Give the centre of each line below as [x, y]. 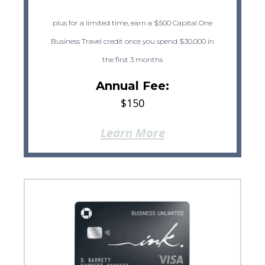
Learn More [132, 132]
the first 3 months [132, 60]
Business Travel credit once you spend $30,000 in [132, 41]
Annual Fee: [132, 86]
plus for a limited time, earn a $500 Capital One [132, 23]
